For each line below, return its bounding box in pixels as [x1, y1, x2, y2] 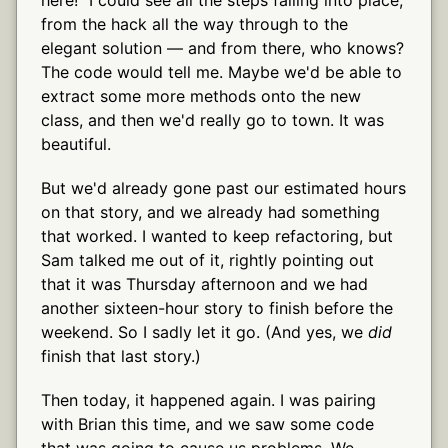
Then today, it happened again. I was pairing [41, 389, 376, 410]
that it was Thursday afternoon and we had [41, 273, 368, 294]
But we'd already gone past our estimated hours [41, 177, 406, 198]
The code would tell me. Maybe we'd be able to [41, 61, 402, 82]
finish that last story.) [41, 345, 201, 366]
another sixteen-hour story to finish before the [41, 297, 393, 318]
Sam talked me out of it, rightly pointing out [41, 249, 374, 270]
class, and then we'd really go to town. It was [41, 109, 384, 130]
